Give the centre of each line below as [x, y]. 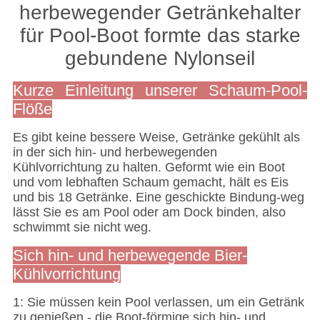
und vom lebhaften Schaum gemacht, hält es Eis [150, 182]
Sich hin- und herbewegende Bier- [130, 256]
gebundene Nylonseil [160, 59]
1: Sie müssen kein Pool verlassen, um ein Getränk [158, 302]
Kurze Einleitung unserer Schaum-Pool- [160, 91]
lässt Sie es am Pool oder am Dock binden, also [149, 212]
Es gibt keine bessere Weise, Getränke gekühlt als [156, 137]
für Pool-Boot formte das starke [160, 36]
